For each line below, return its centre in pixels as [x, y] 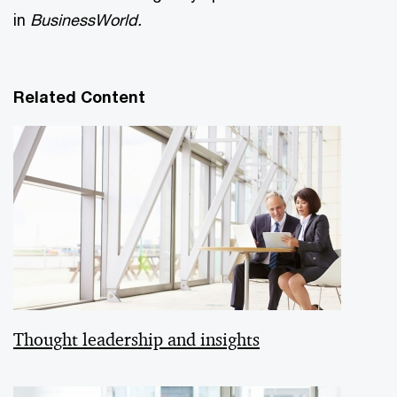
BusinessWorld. [86, 19]
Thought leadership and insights [136, 339]
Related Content [79, 96]
